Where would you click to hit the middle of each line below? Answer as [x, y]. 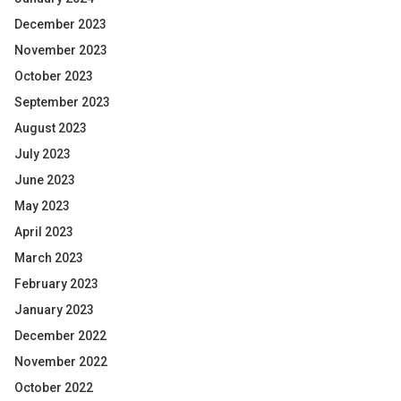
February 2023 [56, 284]
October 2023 [54, 76]
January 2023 [54, 310]
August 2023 [51, 128]
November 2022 [61, 362]
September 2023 [62, 102]
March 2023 [49, 258]
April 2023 [44, 232]
